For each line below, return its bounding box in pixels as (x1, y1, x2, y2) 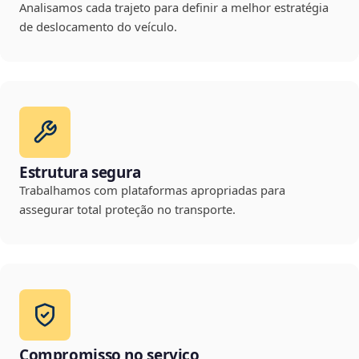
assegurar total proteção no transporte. (19, 201, 236, 218)
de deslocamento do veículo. (19, 18, 177, 35)
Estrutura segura (19, 162, 141, 184)
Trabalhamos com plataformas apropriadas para (19, 182, 285, 199)
